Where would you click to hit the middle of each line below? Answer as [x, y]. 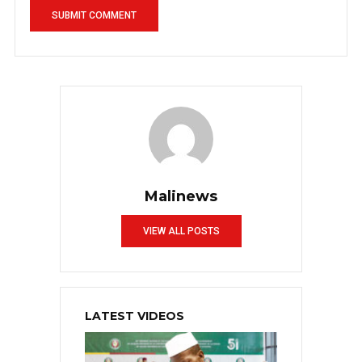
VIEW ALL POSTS [181, 232]
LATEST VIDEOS [135, 316]
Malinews [181, 197]
